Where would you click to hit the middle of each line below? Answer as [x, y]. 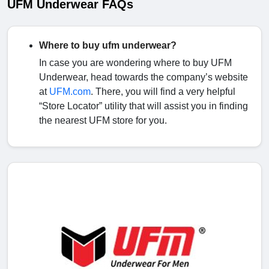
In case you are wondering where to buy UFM [135, 63]
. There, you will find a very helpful [163, 92]
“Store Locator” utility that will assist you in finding [144, 106]
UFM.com [70, 92]
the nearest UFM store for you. [103, 121]
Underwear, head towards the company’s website [144, 77]
